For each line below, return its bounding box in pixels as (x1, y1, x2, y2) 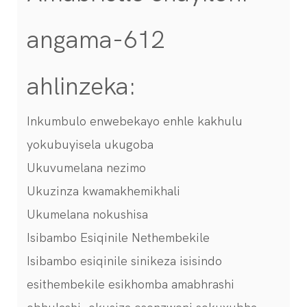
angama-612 (27, 25, 164, 54)
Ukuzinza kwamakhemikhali (27, 184, 180, 199)
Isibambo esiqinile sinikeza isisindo (27, 254, 222, 269)
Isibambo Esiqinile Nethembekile (27, 230, 213, 245)
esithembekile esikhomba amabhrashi (27, 277, 234, 292)
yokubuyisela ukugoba (27, 137, 153, 152)
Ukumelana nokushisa (27, 207, 148, 222)
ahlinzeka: (27, 72, 143, 101)
